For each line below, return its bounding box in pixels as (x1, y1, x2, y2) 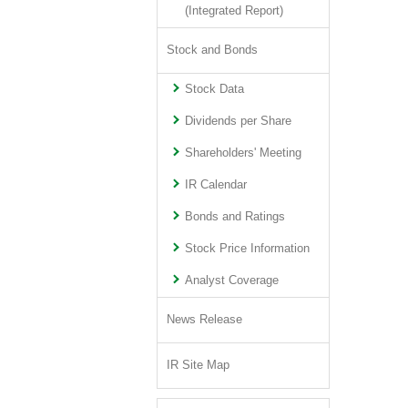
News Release (167, 313, 242, 326)
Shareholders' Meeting (185, 147, 302, 159)
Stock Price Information (185, 242, 311, 255)
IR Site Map (167, 359, 229, 372)
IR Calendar (185, 178, 248, 191)
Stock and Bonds (167, 44, 258, 56)
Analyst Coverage (185, 274, 280, 287)
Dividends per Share (185, 115, 292, 127)
